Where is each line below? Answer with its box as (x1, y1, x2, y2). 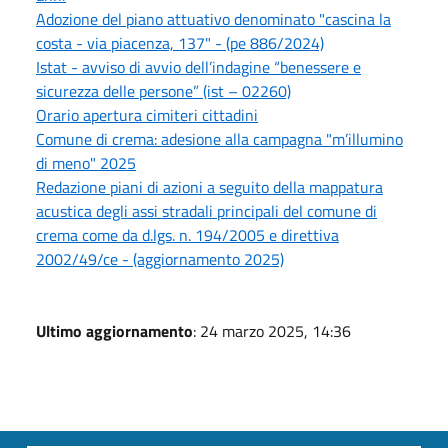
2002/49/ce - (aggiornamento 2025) (36, 246, 284, 271)
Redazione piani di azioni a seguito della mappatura (36, 174, 383, 199)
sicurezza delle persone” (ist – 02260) (36, 78, 291, 103)
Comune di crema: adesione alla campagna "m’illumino (36, 126, 403, 151)
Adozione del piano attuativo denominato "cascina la (36, 6, 391, 31)
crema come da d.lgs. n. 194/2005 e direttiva (36, 222, 339, 247)
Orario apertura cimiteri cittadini (36, 102, 258, 127)
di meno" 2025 (36, 150, 136, 175)
